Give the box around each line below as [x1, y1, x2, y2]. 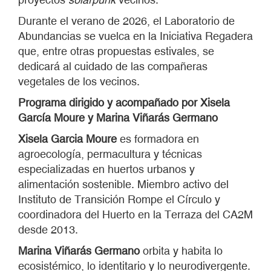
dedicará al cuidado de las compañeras [18, 60, 207, 73]
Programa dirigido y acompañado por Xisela [18, 96, 230, 109]
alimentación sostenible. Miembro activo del [18, 178, 229, 191]
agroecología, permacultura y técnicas [18, 148, 202, 160]
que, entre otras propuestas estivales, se [18, 45, 214, 57]
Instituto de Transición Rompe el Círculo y [18, 193, 220, 206]
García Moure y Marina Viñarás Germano [18, 111, 218, 124]
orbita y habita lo [140, 244, 223, 257]
